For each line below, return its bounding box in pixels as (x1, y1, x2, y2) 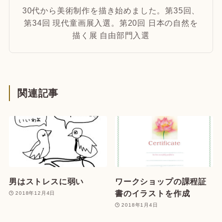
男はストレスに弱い (8, 176, 84, 186)
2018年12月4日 (15, 190, 55, 196)
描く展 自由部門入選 (72, 30, 150, 40)
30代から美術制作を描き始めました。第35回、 (22, 5, 200, 15)
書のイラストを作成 (115, 188, 190, 198)
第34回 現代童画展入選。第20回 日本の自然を (24, 18, 198, 27)
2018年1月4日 (121, 202, 158, 208)
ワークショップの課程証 (115, 176, 207, 186)
